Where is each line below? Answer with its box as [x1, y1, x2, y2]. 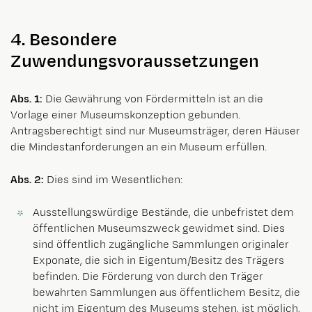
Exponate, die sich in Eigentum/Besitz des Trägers [33, 253, 284, 268]
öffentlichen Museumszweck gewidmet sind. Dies [33, 221, 285, 236]
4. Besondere [10, 28, 117, 53]
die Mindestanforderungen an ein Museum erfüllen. [10, 139, 267, 155]
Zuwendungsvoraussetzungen [10, 49, 259, 75]
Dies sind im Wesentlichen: [44, 172, 182, 187]
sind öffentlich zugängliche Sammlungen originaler [33, 237, 289, 252]
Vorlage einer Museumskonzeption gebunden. [10, 107, 240, 123]
